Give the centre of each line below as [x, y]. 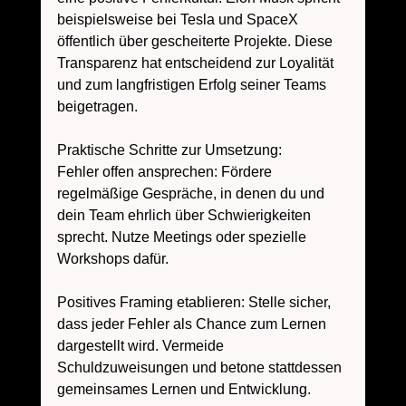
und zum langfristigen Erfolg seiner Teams [193, 85]
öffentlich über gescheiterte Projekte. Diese [196, 42]
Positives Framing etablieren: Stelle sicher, [195, 303]
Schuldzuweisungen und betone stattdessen [201, 368]
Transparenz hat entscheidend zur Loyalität [197, 63]
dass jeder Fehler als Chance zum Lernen [193, 324]
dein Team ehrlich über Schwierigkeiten [185, 216]
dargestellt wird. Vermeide [142, 346]
